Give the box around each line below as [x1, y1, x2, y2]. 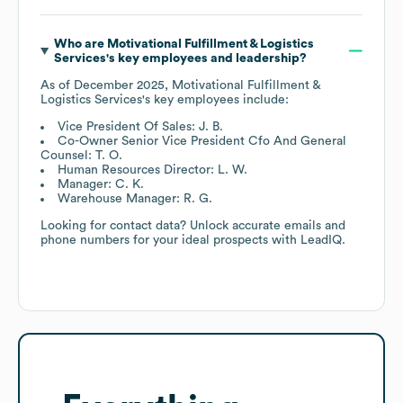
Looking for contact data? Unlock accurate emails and [40, 219, 345, 232]
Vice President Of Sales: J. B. [58, 120, 223, 133]
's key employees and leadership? [105, 51, 307, 65]
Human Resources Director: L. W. [58, 163, 247, 176]
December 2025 [74, 78, 165, 92]
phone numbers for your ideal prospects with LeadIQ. [40, 233, 345, 246]
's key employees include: [142, 93, 289, 106]
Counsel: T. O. [40, 148, 122, 162]
